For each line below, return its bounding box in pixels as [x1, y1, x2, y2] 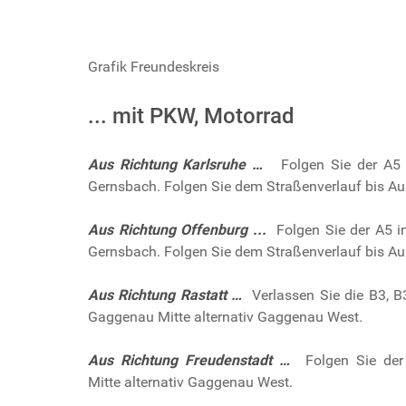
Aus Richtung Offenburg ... [88, 220, 266, 238]
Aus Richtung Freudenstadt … [88, 351, 291, 369]
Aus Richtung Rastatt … [88, 285, 243, 304]
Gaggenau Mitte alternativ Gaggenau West [88, 307, 359, 325]
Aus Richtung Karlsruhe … [88, 155, 264, 173]
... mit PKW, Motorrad [88, 102, 295, 129]
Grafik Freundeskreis [88, 57, 219, 75]
